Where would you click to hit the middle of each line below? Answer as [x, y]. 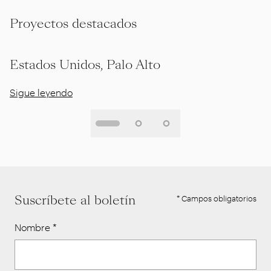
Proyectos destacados [73, 23]
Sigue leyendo [41, 92]
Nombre [32, 227]
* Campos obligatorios [217, 198]
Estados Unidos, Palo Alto [85, 64]
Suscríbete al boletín [75, 201]
